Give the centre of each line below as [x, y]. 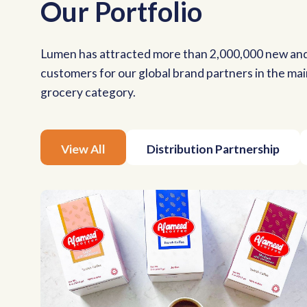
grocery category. [88, 92]
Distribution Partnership [213, 149]
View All [83, 149]
